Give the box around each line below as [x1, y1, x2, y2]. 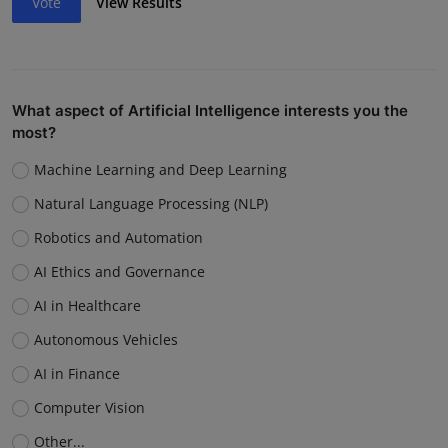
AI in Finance [33, 363, 120, 383]
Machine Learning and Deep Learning [33, 159, 287, 179]
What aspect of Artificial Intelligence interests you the [12, 100, 408, 120]
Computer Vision [33, 397, 145, 417]
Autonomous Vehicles [33, 329, 178, 349]
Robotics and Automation [33, 227, 203, 247]
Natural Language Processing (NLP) [33, 193, 268, 213]
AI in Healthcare [33, 295, 141, 315]
